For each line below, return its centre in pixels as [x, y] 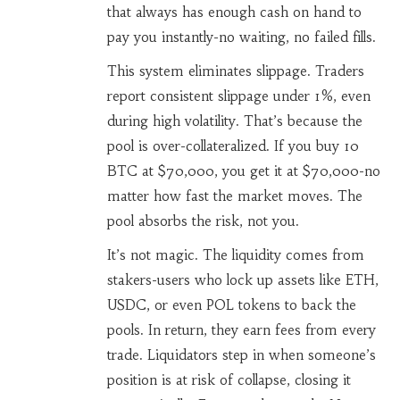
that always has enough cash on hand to [234, 12]
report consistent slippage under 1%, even [238, 96]
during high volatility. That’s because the [234, 121]
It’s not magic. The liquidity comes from [235, 255]
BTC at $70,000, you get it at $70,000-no [243, 171]
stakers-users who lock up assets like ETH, [242, 280]
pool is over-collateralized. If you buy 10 [233, 146]
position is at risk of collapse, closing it [229, 380]
